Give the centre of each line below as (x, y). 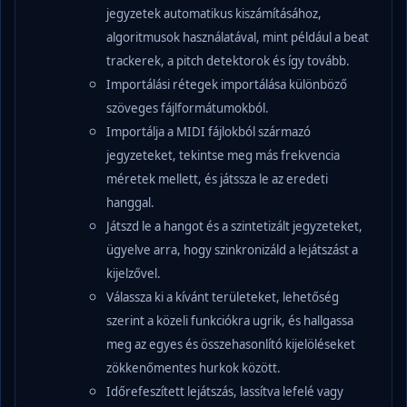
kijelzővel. (134, 273)
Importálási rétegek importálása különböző (227, 84)
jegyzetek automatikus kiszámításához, (214, 13)
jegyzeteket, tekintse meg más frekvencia (223, 155)
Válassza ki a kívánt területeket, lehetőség (223, 297)
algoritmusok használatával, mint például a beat (238, 37)
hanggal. (130, 202)
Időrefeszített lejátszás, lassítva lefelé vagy (225, 391)
